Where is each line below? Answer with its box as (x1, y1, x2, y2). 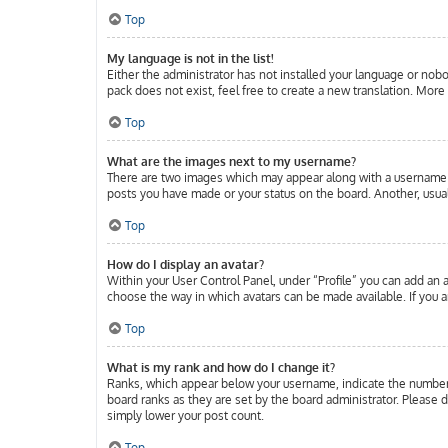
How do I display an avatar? (107, 257, 264, 272)
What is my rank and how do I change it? (107, 360, 335, 375)
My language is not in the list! (107, 51, 274, 66)
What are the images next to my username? (107, 154, 356, 169)
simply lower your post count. (107, 408, 264, 423)
